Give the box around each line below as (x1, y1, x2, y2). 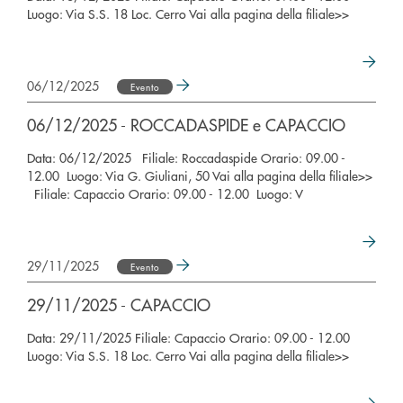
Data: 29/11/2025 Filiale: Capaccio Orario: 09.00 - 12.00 (27, 328, 354, 346)
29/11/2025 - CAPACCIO (27, 293, 210, 316)
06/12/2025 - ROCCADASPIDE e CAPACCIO (27, 113, 345, 136)
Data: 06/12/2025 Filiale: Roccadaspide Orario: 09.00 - (27, 148, 345, 166)
